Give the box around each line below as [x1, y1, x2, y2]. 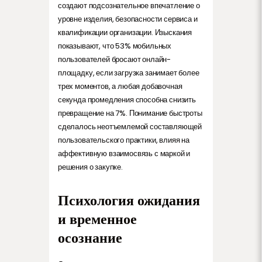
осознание [58, 229, 122, 246]
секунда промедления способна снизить [58, 94, 196, 105]
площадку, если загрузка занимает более [58, 67, 199, 78]
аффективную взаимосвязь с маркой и [58, 147, 191, 159]
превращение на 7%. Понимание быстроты [58, 107, 202, 119]
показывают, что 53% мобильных [58, 40, 172, 51]
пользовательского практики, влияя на [58, 134, 189, 146]
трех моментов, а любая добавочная [58, 80, 182, 92]
